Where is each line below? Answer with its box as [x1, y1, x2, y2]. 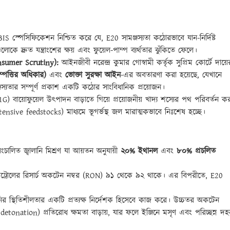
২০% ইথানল [121, 145, 158, 158]
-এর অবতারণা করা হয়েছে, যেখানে [121, 69, 222, 82]
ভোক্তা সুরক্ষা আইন [65, 69, 121, 82]
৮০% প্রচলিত [177, 145, 216, 158]
